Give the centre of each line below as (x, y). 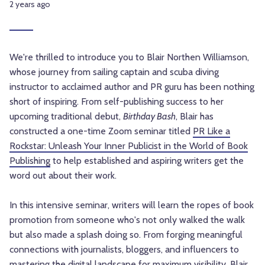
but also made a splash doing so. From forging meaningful (126, 235)
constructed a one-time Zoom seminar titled (101, 131)
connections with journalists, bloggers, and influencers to (124, 250)
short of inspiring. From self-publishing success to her (117, 102)
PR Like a (211, 131)
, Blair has (195, 117)
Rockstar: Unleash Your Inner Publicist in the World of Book (129, 146)
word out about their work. (63, 176)
